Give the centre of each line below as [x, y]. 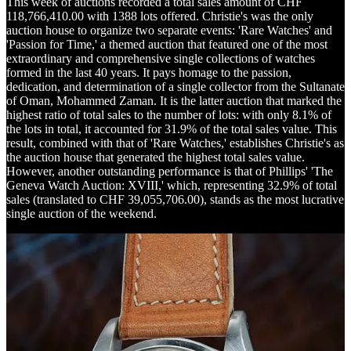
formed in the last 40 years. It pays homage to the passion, [149, 73]
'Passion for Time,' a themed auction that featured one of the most [167, 45]
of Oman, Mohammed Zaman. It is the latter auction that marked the [174, 101]
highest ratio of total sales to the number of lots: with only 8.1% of [169, 115]
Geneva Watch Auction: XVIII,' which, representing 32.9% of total [172, 186]
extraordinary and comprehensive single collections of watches [161, 59]
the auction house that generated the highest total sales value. [156, 157]
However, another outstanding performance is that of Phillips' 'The [170, 172]
